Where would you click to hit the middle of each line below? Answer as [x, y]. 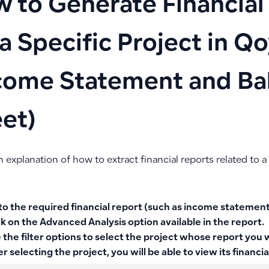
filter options [51, 238]
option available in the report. [195, 223]
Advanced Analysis [83, 223]
